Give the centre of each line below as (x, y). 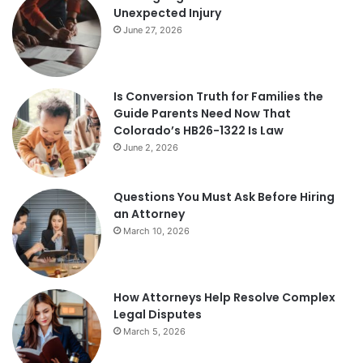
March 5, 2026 (154, 332)
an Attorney (149, 214)
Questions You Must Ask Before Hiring (224, 197)
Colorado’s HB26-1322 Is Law (199, 131)
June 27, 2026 (153, 30)
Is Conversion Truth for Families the (218, 97)
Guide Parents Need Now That (202, 114)
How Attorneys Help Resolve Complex (224, 298)
